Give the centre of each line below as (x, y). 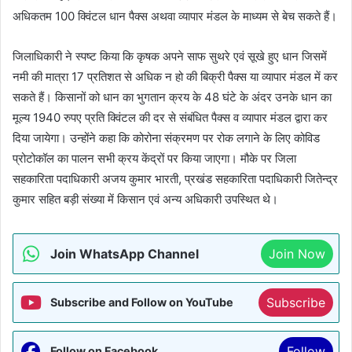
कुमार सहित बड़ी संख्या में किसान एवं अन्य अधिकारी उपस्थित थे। (145, 199)
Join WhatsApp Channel (125, 253)
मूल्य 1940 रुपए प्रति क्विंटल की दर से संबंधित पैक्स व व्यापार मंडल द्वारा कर (170, 117)
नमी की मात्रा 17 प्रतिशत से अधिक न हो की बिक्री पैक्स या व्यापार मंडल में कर (175, 76)
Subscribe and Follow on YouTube (142, 302)
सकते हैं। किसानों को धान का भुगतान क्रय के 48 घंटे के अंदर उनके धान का (172, 97)
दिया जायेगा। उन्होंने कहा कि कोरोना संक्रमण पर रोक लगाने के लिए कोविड (166, 137)
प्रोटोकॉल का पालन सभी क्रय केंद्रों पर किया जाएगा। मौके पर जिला (154, 158)
